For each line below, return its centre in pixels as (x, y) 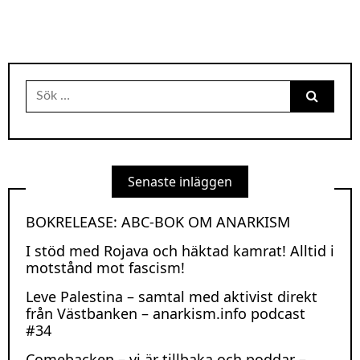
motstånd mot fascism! (105, 267)
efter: (41, 102)
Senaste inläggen (180, 181)
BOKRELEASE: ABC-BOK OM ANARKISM (158, 221)
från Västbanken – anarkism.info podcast (166, 313)
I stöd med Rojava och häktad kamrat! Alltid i (180, 250)
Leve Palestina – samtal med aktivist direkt (172, 296)
